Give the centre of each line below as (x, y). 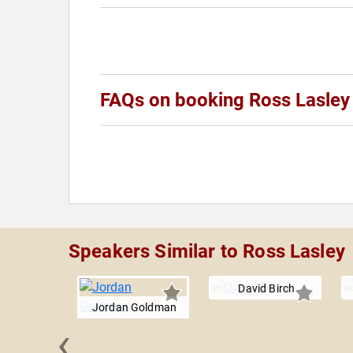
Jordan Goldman (134, 307)
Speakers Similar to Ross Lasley (207, 251)
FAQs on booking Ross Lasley (225, 100)
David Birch (267, 288)
